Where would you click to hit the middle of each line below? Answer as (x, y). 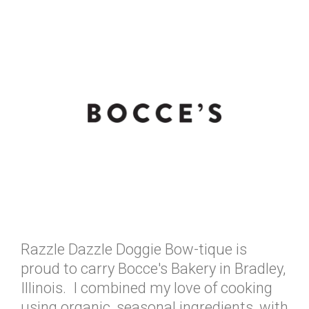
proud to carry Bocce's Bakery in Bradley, (153, 269)
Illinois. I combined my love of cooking (147, 288)
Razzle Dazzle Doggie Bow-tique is (134, 249)
